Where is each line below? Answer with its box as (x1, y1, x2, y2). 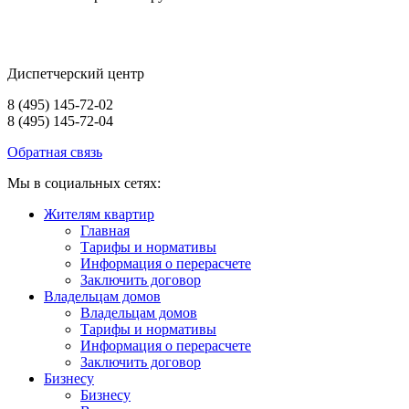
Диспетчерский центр (7, 65, 144, 81)
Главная (80, 222, 130, 238)
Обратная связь (7, 143, 102, 160)
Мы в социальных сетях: (7, 174, 161, 191)
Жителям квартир (44, 205, 154, 222)
